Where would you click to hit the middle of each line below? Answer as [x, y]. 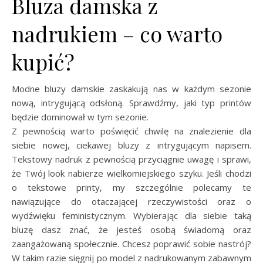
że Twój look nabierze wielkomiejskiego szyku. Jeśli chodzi [131, 173]
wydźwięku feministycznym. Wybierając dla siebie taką [131, 215]
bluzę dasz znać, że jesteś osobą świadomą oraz [131, 230]
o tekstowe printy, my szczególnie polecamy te [131, 187]
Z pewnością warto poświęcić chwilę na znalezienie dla [131, 131]
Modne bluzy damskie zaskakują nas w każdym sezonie [131, 89]
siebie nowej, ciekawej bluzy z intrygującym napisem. [131, 145]
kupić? [43, 62]
